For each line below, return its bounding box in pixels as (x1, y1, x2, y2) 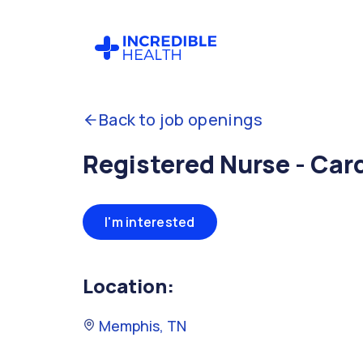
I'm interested (105, 213, 195, 231)
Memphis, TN (96, 316, 186, 335)
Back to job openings (99, 109, 263, 130)
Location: (83, 272, 174, 299)
